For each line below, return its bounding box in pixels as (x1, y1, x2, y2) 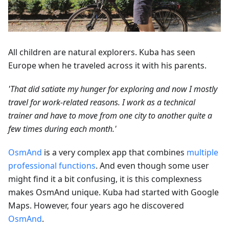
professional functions (8, 160, 96, 172)
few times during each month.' (8, 123, 117, 135)
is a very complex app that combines (42, 147, 187, 158)
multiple (187, 147, 218, 158)
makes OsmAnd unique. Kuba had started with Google (8, 187, 219, 198)
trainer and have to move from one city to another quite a (8, 110, 212, 122)
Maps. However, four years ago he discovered (8, 200, 184, 212)
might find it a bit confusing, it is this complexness (8, 173, 202, 185)
